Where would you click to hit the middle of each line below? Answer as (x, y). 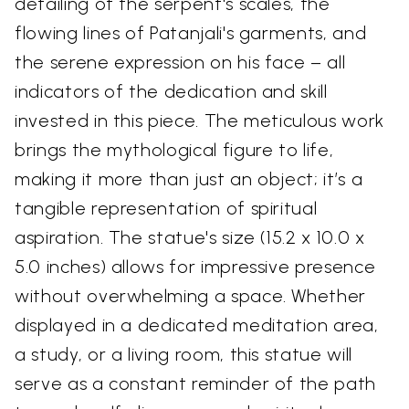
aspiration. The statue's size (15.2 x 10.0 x (190, 238)
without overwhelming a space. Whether (191, 296)
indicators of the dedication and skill (171, 92)
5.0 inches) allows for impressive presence (195, 267)
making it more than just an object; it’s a (189, 179)
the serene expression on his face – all (180, 63)
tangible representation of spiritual (166, 209)
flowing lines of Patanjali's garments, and (191, 33)
